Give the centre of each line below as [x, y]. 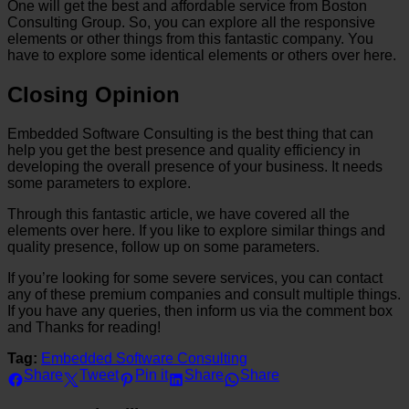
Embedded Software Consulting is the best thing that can [190, 134]
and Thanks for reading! [84, 327]
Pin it [152, 375]
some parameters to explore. [99, 183]
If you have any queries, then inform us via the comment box [200, 311]
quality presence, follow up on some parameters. [163, 247]
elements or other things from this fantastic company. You [190, 39]
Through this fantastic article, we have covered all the [178, 214]
